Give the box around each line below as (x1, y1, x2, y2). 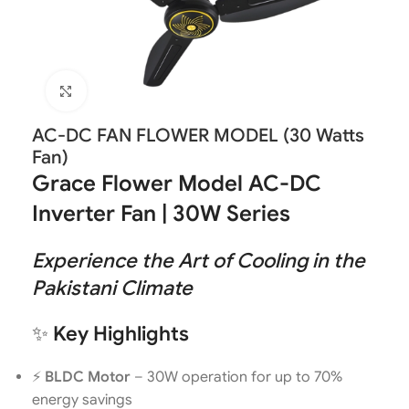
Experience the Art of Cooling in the (32, 248, 365, 273)
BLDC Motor (45, 368, 131, 386)
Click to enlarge (86, 82, 184, 100)
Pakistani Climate (32, 276, 193, 300)
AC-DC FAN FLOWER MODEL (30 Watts (32, 124, 364, 147)
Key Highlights (53, 321, 189, 346)
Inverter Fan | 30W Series (32, 200, 290, 227)
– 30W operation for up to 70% (131, 368, 342, 386)
